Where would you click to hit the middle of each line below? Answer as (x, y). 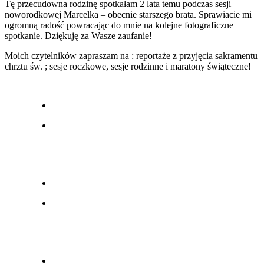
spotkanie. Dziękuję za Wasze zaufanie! (78, 36)
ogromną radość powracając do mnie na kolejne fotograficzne (119, 25)
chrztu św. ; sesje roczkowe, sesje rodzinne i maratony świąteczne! (128, 67)
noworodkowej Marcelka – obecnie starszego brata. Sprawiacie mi (128, 15)
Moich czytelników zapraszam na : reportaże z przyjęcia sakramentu (131, 56)
